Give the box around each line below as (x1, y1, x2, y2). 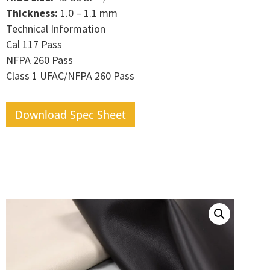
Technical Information (6, 21, 105, 36)
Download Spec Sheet (15, 107, 126, 122)
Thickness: (6, 5, 58, 20)
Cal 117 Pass (6, 37, 62, 51)
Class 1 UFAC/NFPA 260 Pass (6, 68, 134, 83)
